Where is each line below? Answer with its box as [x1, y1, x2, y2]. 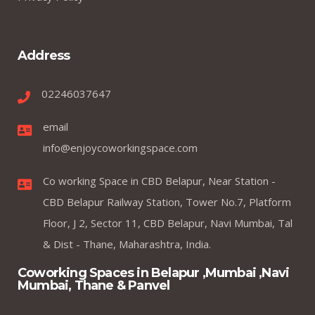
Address [18, 47, 70, 63]
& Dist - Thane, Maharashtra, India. [43, 236, 211, 251]
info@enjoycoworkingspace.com [43, 140, 198, 155]
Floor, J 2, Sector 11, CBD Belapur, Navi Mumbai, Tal [43, 215, 292, 230]
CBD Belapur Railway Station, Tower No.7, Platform [43, 194, 291, 209]
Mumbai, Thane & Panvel [18, 277, 170, 293]
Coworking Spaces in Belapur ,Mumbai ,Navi [18, 264, 290, 281]
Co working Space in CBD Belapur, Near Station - [43, 173, 276, 188]
